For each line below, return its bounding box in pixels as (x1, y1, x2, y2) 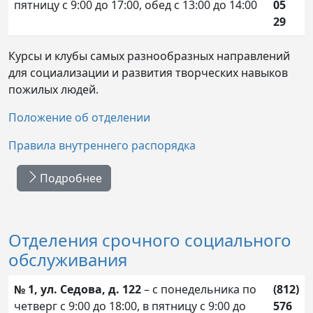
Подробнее (40, 170, 102, 186)
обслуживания (8, 247, 127, 271)
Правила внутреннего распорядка (8, 137, 196, 153)
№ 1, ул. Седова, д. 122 (14, 281, 141, 297)
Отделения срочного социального (8, 228, 291, 252)
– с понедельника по (141, 281, 256, 297)
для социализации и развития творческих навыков (8, 64, 288, 80)
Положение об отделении (8, 109, 150, 125)
